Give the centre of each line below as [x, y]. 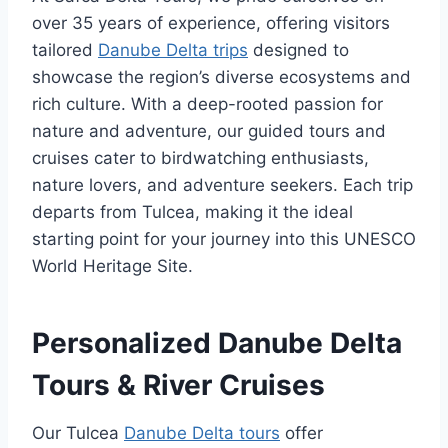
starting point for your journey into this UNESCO [224, 239]
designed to [298, 50]
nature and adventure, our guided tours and [209, 131]
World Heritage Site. [112, 266]
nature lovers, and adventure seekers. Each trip [222, 185]
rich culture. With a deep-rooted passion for [207, 104]
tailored [65, 50]
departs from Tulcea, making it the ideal [192, 212]
